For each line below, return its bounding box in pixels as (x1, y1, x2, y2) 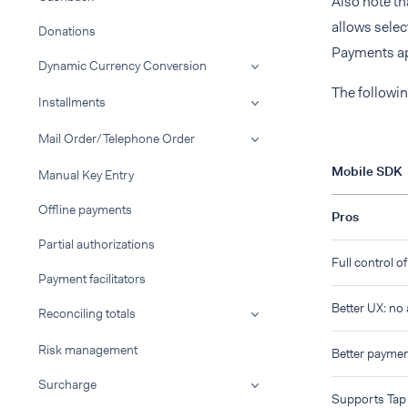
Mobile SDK (331, 163, 403, 179)
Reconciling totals (38, 305, 136, 321)
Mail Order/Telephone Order (38, 130, 195, 147)
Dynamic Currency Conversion (38, 57, 207, 74)
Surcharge (38, 376, 97, 393)
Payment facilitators (38, 270, 146, 287)
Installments (38, 94, 106, 110)
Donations (38, 23, 96, 39)
